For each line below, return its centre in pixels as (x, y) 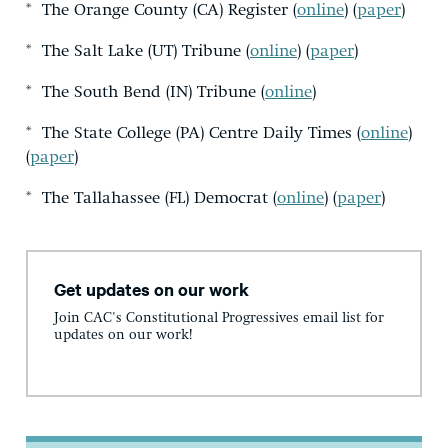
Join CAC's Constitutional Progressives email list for (219, 318)
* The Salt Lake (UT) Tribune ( (138, 51)
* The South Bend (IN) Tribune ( (145, 92)
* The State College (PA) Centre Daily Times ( (193, 133)
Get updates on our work (151, 288)
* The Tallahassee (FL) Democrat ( (151, 198)
